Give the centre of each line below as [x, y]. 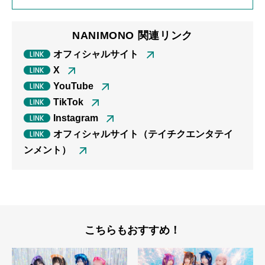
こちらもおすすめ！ [132, 230]
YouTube [73, 86]
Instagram [76, 118]
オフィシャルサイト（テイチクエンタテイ [143, 134]
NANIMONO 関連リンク [132, 36]
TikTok [68, 102]
